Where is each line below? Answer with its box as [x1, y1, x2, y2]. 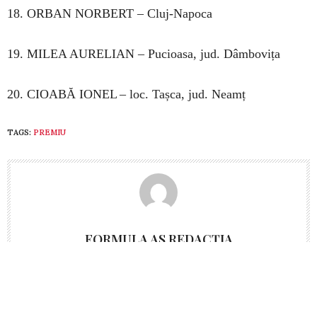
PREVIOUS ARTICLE [33, 297, 103, 307]
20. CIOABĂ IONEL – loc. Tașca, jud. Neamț [7, 86, 246, 101]
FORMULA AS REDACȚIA [84, 230, 233, 248]
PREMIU [33, 127, 66, 137]
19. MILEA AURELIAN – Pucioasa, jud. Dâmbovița [7, 46, 280, 61]
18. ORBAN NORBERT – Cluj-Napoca [7, 6, 212, 21]
